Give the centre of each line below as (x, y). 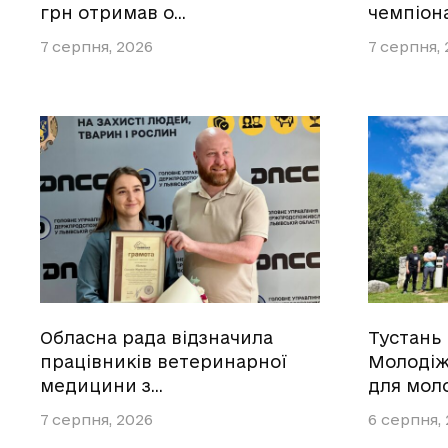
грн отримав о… (113, 12)
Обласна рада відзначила (156, 338)
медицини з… (101, 386)
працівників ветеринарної (163, 362)
